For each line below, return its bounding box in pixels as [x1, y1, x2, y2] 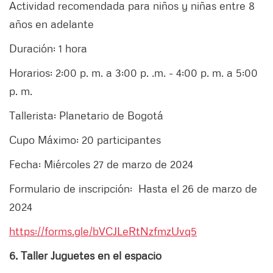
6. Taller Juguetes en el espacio [9, 249, 161, 263]
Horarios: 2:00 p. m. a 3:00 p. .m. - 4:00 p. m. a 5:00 [9, 66, 258, 80]
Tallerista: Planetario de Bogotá [9, 108, 163, 122]
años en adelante [9, 17, 94, 31]
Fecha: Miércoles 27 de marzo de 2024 [9, 157, 193, 171]
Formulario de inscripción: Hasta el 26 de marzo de [9, 182, 257, 196]
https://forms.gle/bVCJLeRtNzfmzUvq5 [9, 224, 197, 238]
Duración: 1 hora [9, 41, 87, 55]
